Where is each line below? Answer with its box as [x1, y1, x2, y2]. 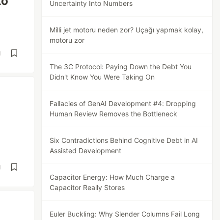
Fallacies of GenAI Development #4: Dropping [50, 99, 196, 108]
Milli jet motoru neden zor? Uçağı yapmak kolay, [50, 26, 204, 34]
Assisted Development [50, 146, 122, 155]
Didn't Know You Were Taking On [50, 73, 155, 81]
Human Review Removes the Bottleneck [50, 110, 178, 118]
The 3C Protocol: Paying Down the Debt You [50, 62, 192, 71]
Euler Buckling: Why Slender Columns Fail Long [50, 210, 200, 218]
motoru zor [50, 36, 85, 44]
